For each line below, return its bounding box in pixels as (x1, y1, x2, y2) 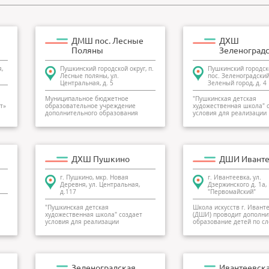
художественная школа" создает (45, 211, 142, 219)
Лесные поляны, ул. (60, 72, 119, 80)
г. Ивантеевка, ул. (208, 174, 261, 181)
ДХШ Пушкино (71, 154, 130, 164)
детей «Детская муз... (45, 116, 109, 124)
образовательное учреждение (45, 102, 136, 110)
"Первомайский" (208, 188, 256, 196)
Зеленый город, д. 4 (208, 79, 267, 87)
